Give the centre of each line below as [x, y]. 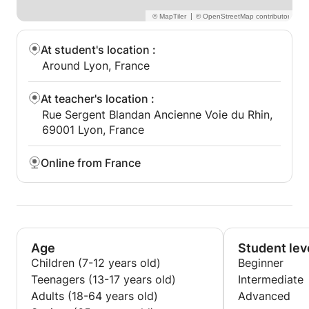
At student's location [95, 50]
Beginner [261, 263]
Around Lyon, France [96, 66]
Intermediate [271, 279]
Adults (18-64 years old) [94, 296]
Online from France [91, 163]
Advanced [264, 296]
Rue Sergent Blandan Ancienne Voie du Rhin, [157, 114]
